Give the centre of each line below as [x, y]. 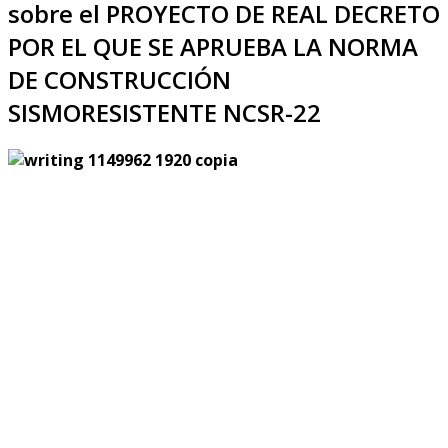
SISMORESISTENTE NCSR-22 [164, 112]
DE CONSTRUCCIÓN [119, 79]
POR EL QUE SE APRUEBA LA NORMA [213, 46]
